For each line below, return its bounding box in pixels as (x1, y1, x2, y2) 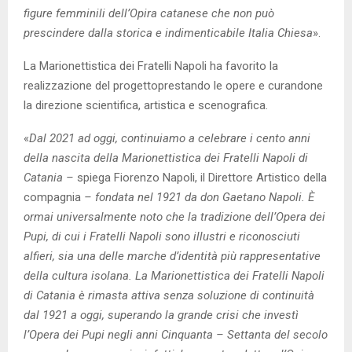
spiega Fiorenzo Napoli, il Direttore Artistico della (77, 170, 327, 185)
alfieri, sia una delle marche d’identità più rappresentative (24, 248, 321, 263)
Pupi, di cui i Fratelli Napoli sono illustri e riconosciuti (24, 229, 300, 244)
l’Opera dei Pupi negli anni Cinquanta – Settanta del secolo (24, 327, 328, 342)
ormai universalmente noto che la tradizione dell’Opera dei (24, 209, 325, 224)
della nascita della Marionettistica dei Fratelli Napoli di (24, 150, 308, 165)
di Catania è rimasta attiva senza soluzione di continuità (24, 288, 314, 302)
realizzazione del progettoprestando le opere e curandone (24, 78, 323, 93)
